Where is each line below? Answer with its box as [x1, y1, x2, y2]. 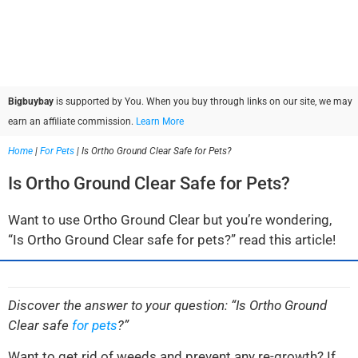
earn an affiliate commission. [8, 115, 136, 127]
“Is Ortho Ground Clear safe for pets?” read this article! [8, 231, 336, 248]
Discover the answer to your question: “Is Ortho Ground [8, 296, 327, 313]
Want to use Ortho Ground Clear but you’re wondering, [8, 211, 332, 228]
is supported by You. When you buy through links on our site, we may [54, 95, 352, 107]
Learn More [136, 115, 184, 127]
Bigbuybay [8, 95, 54, 107]
